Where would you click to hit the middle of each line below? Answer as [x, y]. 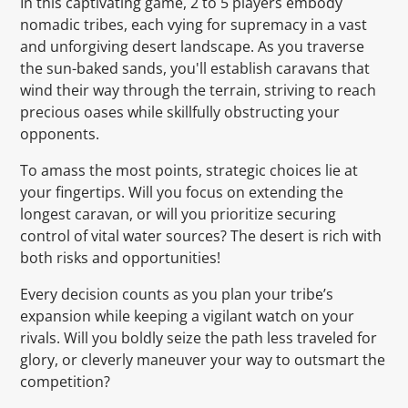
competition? [65, 382]
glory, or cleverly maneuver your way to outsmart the [202, 360]
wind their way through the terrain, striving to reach [198, 91]
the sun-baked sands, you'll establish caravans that [194, 69]
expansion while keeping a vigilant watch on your [187, 316]
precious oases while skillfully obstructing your [179, 112]
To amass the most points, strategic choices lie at [189, 171]
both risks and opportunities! [120, 258]
